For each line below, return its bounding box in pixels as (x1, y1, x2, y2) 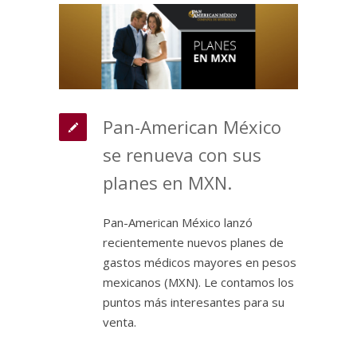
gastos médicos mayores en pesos (103, 254, 296, 271)
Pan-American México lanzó (103, 214, 253, 231)
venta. (103, 314, 136, 331)
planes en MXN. (103, 171, 232, 195)
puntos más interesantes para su (103, 294, 284, 311)
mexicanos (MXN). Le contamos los (103, 274, 294, 291)
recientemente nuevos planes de (103, 234, 284, 251)
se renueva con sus (103, 143, 261, 167)
